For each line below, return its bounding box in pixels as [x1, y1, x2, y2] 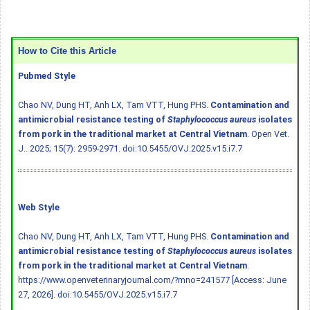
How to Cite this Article [18, 46, 116, 56]
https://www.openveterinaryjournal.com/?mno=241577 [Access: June [18, 274, 286, 285]
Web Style [18, 201, 60, 212]
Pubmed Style [18, 70, 75, 81]
